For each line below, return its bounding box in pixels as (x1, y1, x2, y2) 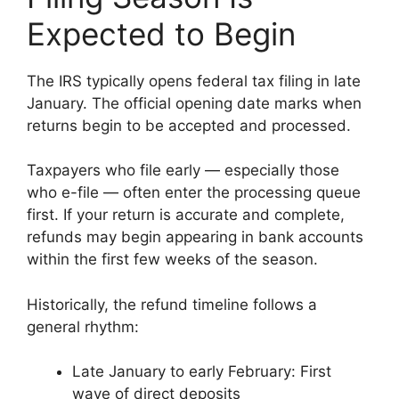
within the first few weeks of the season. (27, 250, 318, 269)
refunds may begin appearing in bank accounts (27, 228, 363, 247)
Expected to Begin (27, 14, 296, 53)
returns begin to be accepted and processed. (27, 116, 351, 134)
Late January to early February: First (72, 362, 331, 381)
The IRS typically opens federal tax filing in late (27, 71, 361, 90)
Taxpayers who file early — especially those (27, 161, 339, 180)
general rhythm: (27, 317, 139, 336)
